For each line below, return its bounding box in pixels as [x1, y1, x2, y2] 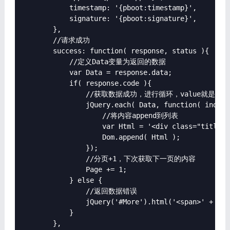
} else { [20, 176, 102, 184]
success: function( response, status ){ [20, 47, 209, 55]
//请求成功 [20, 36, 90, 44]
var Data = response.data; [20, 68, 172, 76]
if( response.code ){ [20, 79, 151, 87]
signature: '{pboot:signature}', [20, 14, 197, 23]
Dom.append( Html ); [20, 133, 180, 141]
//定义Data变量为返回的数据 [20, 57, 166, 66]
